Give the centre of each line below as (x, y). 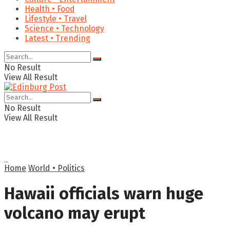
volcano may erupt (75, 213)
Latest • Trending (57, 38)
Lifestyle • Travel (56, 19)
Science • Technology (64, 28)
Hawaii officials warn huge (104, 194)
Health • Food (50, 9)
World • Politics (56, 168)
